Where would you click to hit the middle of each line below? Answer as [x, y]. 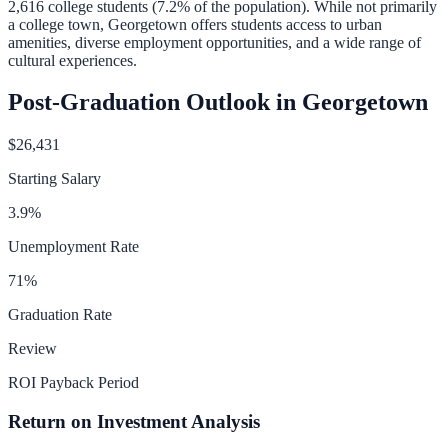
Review [32, 349]
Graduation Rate [60, 315]
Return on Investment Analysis [134, 422]
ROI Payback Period [73, 383]
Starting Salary [54, 179]
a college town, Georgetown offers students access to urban [195, 24]
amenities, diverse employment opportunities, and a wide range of [214, 42]
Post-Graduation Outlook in [155, 102]
